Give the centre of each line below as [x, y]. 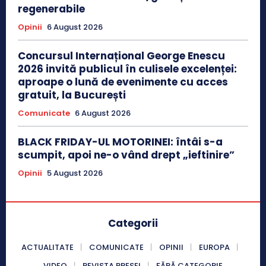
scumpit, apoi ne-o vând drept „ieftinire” [126, 155]
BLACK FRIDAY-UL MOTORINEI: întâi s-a [120, 142]
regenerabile [51, 9]
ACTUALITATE [47, 247]
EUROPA [214, 247]
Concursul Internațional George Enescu [121, 56]
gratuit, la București [72, 95]
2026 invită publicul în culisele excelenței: [127, 69]
